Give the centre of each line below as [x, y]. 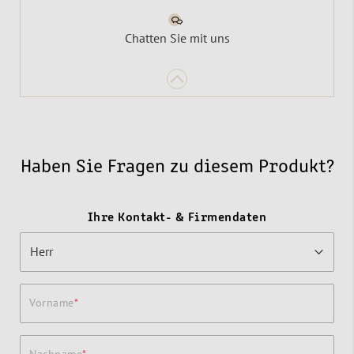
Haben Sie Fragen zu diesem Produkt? [177, 167]
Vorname [52, 302]
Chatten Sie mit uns [177, 38]
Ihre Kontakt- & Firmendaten [177, 218]
